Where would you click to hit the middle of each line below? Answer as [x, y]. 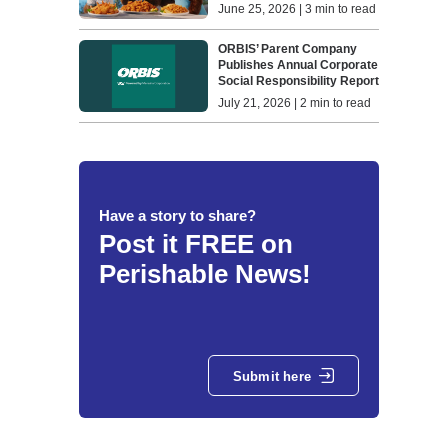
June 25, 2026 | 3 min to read [297, 9]
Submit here [271, 376]
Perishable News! [204, 274]
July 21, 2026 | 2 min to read [295, 102]
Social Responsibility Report [299, 80]
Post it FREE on [195, 244]
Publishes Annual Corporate [298, 64]
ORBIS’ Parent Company [288, 48]
